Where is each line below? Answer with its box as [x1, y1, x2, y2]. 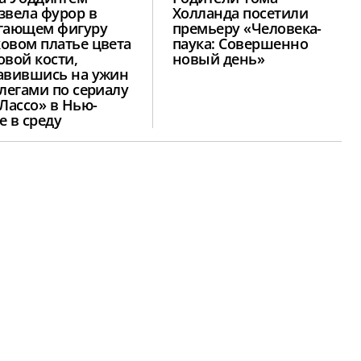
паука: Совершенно [172, 34, 309, 54]
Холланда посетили [172, 3, 309, 23]
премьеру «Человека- [172, 19, 322, 39]
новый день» [172, 49, 265, 69]
